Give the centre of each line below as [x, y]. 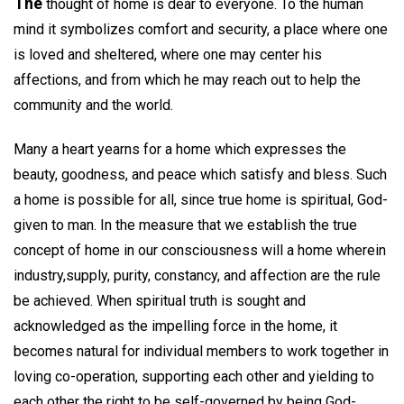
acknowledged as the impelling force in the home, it [175, 326]
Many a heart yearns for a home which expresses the [180, 149]
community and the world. [93, 105]
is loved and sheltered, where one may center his [168, 55]
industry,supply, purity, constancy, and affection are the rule [197, 275]
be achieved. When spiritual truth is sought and [160, 300]
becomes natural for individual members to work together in [201, 351]
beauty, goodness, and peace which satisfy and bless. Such [200, 174]
